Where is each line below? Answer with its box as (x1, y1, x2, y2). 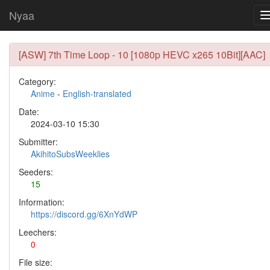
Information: (19, 196, 64, 208)
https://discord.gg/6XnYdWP (31, 208, 137, 220)
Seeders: (19, 166, 53, 178)
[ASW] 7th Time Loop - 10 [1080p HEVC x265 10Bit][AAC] (19, 48, 265, 61)
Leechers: (19, 226, 57, 238)
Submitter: (19, 136, 58, 148)
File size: (19, 256, 52, 268)
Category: (19, 75, 56, 87)
